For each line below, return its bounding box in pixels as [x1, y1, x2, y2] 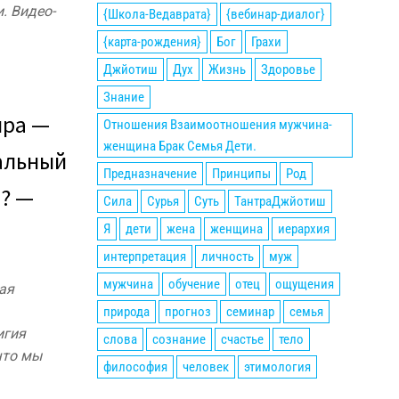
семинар [225, 304, 274, 320]
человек [182, 359, 229, 375]
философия [102, 359, 167, 375]
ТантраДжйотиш [233, 193, 326, 209]
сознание [151, 331, 206, 347]
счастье [220, 331, 264, 347]
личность [200, 248, 254, 265]
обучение [167, 276, 220, 292]
